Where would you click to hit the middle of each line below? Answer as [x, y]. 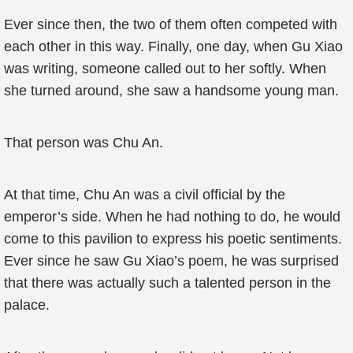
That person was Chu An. [84, 143]
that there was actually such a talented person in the [167, 283]
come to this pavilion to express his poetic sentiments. [173, 239]
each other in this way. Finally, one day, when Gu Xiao [173, 46]
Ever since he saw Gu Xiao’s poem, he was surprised [171, 261]
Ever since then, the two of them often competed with [171, 24]
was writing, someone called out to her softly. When [165, 69]
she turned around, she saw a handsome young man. [171, 91]
